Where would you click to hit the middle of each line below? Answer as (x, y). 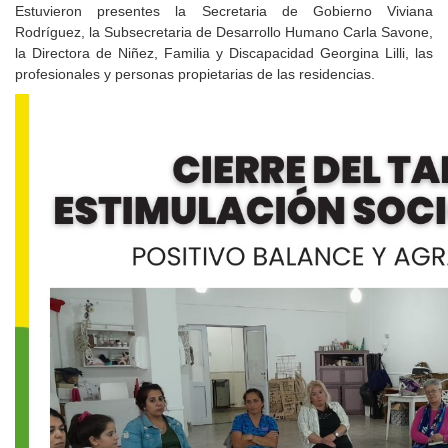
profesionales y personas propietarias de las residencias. (195, 74)
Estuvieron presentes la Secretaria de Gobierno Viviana (224, 11)
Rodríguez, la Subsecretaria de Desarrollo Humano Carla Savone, (224, 32)
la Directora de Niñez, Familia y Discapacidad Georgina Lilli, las (224, 53)
